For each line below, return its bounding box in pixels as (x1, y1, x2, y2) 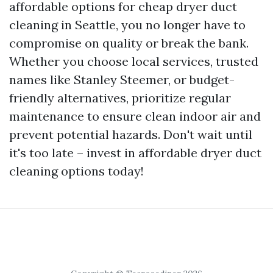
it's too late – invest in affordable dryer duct (9, 145, 261, 161)
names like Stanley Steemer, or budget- (9, 72, 235, 88)
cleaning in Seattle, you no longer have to (9, 17, 246, 33)
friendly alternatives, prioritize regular (9, 90, 231, 106)
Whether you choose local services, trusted (9, 54, 258, 69)
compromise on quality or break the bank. (9, 35, 249, 51)
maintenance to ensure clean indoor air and (9, 108, 261, 124)
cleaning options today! (9, 163, 144, 179)
